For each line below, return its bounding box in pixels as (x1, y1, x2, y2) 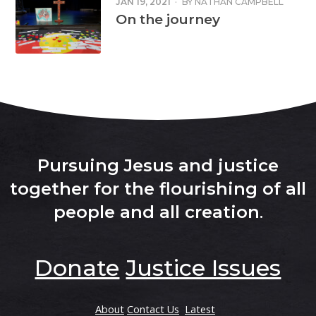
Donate (35, 253, 120, 281)
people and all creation (53, 201, 260, 222)
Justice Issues (126, 253, 281, 281)
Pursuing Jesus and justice (37, 154, 279, 176)
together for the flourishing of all (10, 178, 306, 199)
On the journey (115, 10, 220, 28)
